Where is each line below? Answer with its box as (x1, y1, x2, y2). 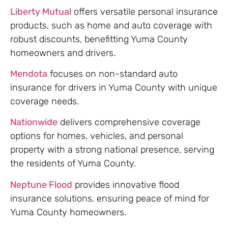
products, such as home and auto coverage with (10, 19, 212, 31)
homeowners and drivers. (10, 47, 116, 59)
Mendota (10, 68, 47, 80)
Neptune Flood (10, 179, 72, 190)
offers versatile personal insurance (71, 6, 218, 17)
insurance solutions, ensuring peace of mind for (10, 192, 209, 204)
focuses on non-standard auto (47, 68, 178, 80)
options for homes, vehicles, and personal (10, 130, 183, 142)
